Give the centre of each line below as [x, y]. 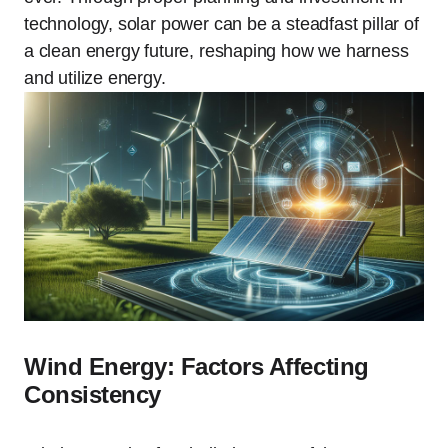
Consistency [92, 394]
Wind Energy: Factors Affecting [196, 366]
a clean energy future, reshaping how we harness [216, 51]
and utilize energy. [95, 78]
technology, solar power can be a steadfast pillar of [221, 24]
